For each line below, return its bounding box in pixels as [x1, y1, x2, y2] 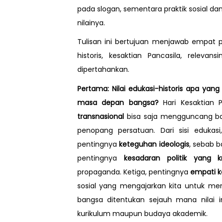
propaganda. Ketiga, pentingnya [77, 166, 190, 177]
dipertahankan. [77, 64, 129, 75]
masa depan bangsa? [77, 97, 164, 108]
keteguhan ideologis [119, 139, 189, 149]
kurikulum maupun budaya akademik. [77, 208, 208, 219]
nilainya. [77, 17, 105, 28]
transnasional [77, 111, 124, 121]
